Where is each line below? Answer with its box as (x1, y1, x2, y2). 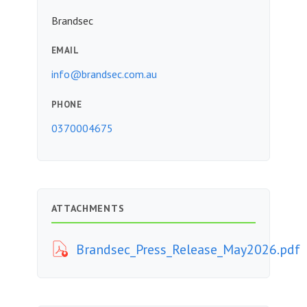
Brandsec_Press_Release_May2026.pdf (75, 240, 300, 258)
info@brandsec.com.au (51, 67, 157, 82)
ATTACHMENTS (51, 202, 125, 215)
